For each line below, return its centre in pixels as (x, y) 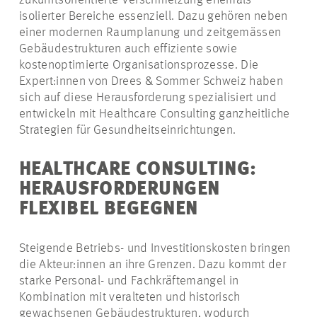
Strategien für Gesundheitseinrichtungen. (128, 130)
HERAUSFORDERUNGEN (120, 190)
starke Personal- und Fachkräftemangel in (129, 281)
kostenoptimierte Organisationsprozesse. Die (139, 65)
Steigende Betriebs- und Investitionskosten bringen (155, 248)
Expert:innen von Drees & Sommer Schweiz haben (151, 81)
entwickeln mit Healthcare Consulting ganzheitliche (155, 114)
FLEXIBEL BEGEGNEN (109, 209)
